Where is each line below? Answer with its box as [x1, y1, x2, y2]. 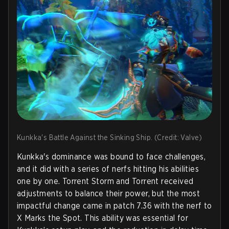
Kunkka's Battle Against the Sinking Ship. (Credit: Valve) [17, 133, 202, 142]
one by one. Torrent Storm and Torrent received [17, 176, 194, 186]
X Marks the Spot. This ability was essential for [17, 213, 189, 223]
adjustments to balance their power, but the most [17, 188, 200, 198]
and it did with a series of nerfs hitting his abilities [17, 164, 199, 174]
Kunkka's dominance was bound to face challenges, [17, 151, 206, 162]
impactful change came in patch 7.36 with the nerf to [17, 200, 212, 211]
